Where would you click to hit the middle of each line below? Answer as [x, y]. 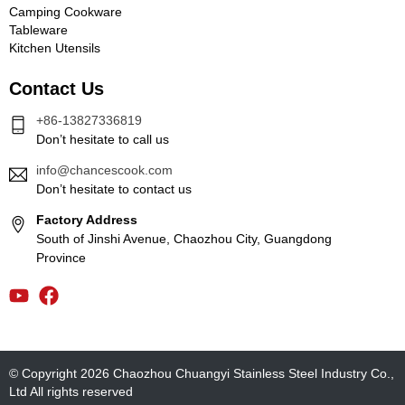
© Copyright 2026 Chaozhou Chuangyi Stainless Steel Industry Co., [202, 373]
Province [61, 257]
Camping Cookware [66, 11]
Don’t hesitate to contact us [114, 188]
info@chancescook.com [104, 170]
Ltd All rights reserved [71, 391]
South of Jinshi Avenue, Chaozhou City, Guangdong [184, 238]
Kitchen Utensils [55, 47]
